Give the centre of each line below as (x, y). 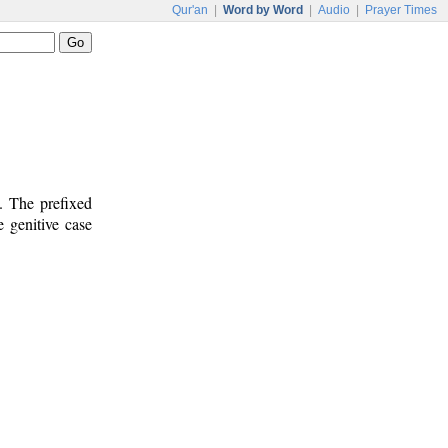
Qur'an (190, 10)
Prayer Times (401, 10)
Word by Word (263, 10)
